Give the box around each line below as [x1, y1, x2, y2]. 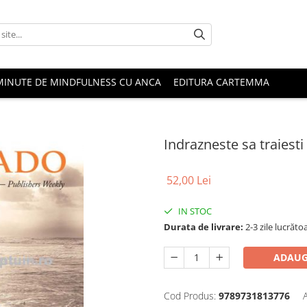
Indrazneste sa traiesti [164, 135, 304, 153]
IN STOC [176, 205, 212, 217]
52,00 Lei [167, 173, 211, 188]
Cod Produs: [164, 289, 216, 302]
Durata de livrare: [164, 221, 243, 233]
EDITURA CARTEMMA [173, 75, 269, 88]
